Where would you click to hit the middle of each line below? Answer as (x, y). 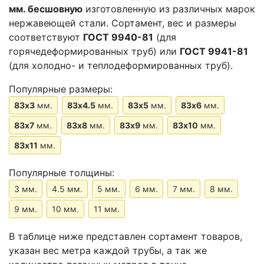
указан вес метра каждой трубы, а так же (108, 250)
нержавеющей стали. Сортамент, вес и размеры (123, 23)
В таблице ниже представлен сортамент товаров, (126, 236)
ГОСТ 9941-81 (214, 51)
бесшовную (54, 9)
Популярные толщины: (62, 172)
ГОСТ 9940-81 (118, 37)
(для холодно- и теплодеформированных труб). (121, 65)
